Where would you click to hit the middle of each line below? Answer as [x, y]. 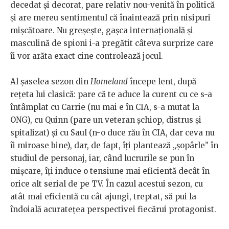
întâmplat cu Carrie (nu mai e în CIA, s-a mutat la [105, 107]
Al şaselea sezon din [50, 82]
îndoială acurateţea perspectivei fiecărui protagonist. [113, 210]
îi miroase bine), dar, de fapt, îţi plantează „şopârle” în [114, 146]
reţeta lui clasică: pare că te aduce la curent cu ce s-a [111, 95]
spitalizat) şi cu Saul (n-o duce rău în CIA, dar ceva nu [112, 133]
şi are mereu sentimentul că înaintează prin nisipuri [110, 18]
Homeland [109, 82]
